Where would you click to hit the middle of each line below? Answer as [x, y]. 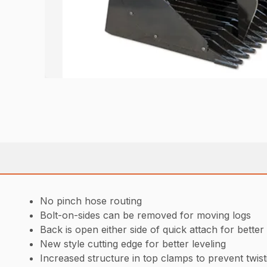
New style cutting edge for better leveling [133, 244]
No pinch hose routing [91, 201]
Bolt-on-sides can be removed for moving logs [146, 215]
